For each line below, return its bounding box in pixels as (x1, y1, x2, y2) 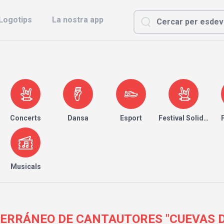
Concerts (10, 114, 41, 122)
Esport (119, 114, 142, 122)
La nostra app (52, 15, 103, 24)
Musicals (10, 162, 41, 170)
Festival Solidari (158, 114, 212, 122)
